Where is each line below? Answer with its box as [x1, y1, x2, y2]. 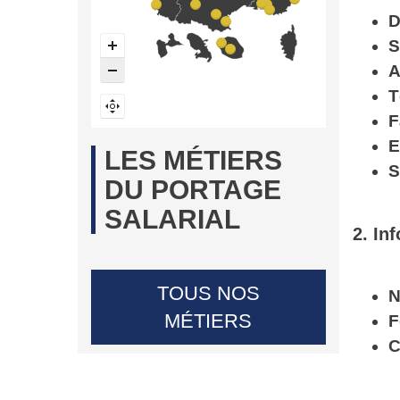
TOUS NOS [156, 282, 260, 304]
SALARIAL [104, 204, 240, 234]
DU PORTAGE [104, 175, 281, 204]
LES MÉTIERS [104, 146, 282, 175]
